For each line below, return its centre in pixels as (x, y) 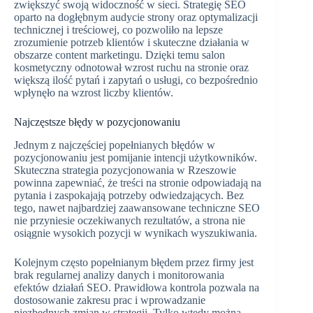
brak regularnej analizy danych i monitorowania (119, 275)
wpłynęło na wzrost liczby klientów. (94, 92)
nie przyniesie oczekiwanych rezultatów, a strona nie (130, 220)
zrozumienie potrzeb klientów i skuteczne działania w (132, 42)
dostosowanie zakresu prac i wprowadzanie (110, 300)
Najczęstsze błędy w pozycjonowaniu (97, 122)
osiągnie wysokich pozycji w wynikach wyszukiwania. (136, 233)
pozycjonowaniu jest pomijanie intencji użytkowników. (136, 157)
